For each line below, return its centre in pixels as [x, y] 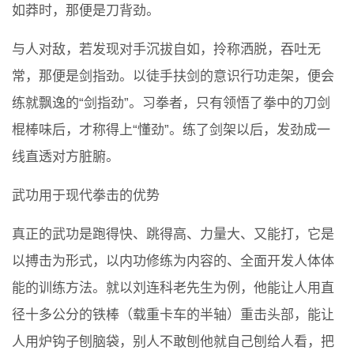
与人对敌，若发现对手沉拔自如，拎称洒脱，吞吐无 [166, 50]
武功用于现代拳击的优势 [86, 196]
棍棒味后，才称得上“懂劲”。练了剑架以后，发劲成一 [171, 130]
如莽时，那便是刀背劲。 [86, 11]
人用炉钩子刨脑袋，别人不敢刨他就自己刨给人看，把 [173, 342]
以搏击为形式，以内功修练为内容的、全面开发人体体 [173, 262]
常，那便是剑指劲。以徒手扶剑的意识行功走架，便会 [173, 77]
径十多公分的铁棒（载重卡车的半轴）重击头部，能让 [173, 315]
